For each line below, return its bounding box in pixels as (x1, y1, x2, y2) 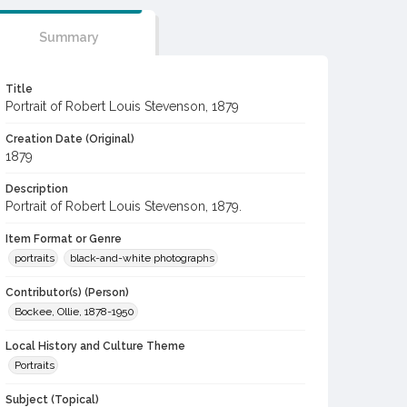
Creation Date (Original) (5, 133, 134, 145)
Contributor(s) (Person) (5, 286, 129, 299)
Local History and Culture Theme (5, 340, 185, 352)
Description (5, 183, 68, 195)
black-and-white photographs (70, 252, 214, 264)
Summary (38, 30, 99, 45)
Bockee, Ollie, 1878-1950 (15, 305, 134, 318)
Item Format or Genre (5, 233, 122, 245)
